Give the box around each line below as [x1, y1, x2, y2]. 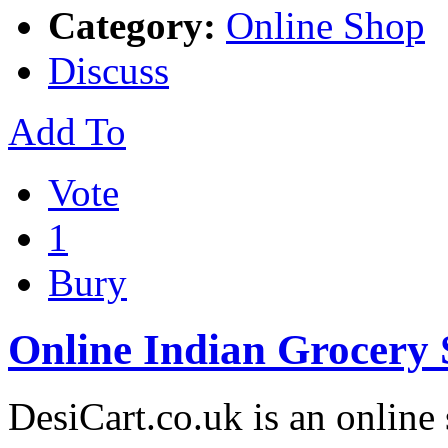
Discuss [48, 49, 169, 92]
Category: [48, 4, 216, 47]
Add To [8, 110, 126, 153]
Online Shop [226, 4, 425, 47]
